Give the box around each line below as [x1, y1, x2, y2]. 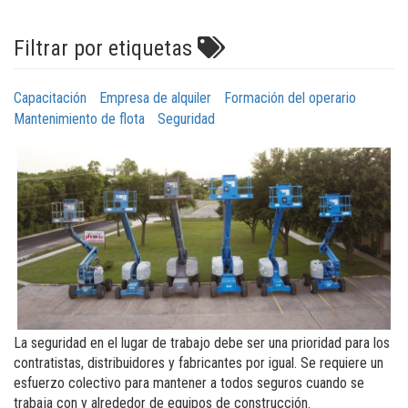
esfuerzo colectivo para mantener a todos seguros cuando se [13, 373, 364, 392]
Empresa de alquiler [98, 89, 211, 107]
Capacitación [13, 89, 87, 107]
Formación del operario [223, 89, 356, 107]
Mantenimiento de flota [13, 109, 145, 127]
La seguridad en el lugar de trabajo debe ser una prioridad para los [13, 333, 390, 352]
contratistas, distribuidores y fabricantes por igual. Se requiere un [13, 353, 383, 372]
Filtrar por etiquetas [13, 36, 198, 62]
